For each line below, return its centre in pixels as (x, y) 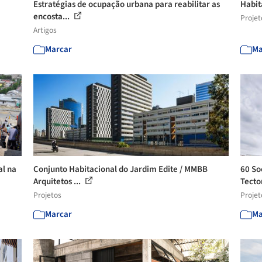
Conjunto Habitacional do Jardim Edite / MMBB (121, 169)
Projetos (48, 195)
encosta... (53, 17)
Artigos (45, 30)
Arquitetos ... (58, 182)
